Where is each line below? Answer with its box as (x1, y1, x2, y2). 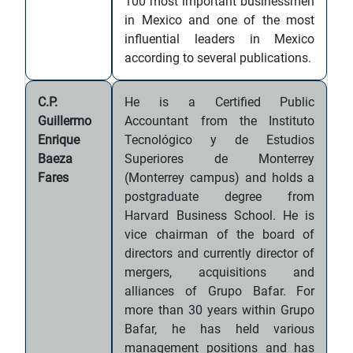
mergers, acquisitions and (124, 265, 315, 280)
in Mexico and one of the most (124, 13, 315, 28)
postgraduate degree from (124, 189, 315, 204)
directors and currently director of (124, 246, 315, 261)
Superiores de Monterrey (124, 151, 315, 166)
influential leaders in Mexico (124, 32, 315, 46)
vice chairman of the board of (124, 227, 315, 242)
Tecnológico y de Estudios (124, 132, 315, 147)
